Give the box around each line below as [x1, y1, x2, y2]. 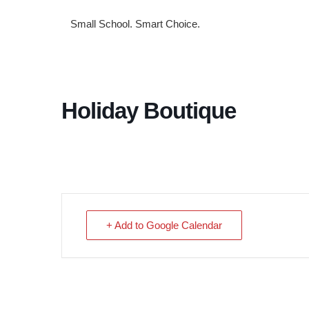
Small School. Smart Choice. [70, 18, 200, 30]
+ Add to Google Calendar [106, 219, 222, 231]
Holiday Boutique [61, 98, 236, 123]
